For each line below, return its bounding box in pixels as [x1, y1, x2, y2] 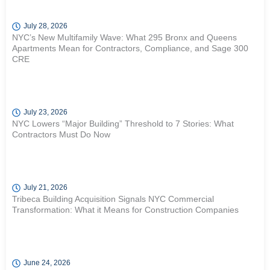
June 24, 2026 [24, 259, 71, 267]
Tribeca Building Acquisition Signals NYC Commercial [12, 194, 214, 204]
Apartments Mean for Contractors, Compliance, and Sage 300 [12, 43, 248, 53]
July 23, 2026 [24, 108, 67, 116]
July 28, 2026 [24, 22, 67, 30]
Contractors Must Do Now [12, 130, 110, 139]
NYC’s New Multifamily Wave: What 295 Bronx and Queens [12, 33, 237, 42]
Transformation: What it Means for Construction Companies [12, 205, 239, 215]
